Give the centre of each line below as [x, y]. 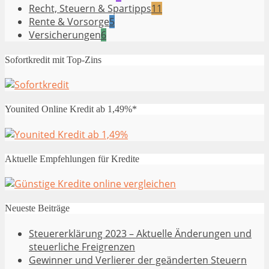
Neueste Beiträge [37, 208]
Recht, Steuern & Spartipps [90, 9]
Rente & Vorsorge [69, 22]
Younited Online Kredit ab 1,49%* [71, 109]
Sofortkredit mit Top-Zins [53, 59]
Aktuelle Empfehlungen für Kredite [72, 159]
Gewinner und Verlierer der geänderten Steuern [138, 260]
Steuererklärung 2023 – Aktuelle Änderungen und [140, 233]
